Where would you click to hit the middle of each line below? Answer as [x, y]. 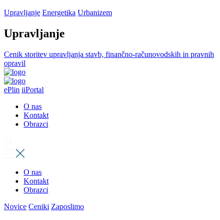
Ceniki [39, 206]
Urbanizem [95, 12]
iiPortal [33, 89]
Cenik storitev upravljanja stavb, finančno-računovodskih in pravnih [109, 54]
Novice [15, 206]
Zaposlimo [68, 206]
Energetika [59, 12]
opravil [15, 63]
